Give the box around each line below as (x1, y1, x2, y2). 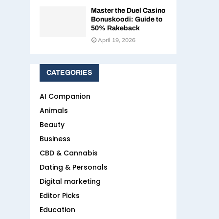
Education (40, 205, 75, 215)
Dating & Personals (40, 162, 108, 173)
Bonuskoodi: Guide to (91, 16, 163, 23)
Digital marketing (40, 176, 101, 187)
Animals (40, 106, 68, 116)
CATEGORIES (46, 69, 92, 77)
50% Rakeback (91, 24, 140, 32)
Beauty (40, 120, 65, 130)
